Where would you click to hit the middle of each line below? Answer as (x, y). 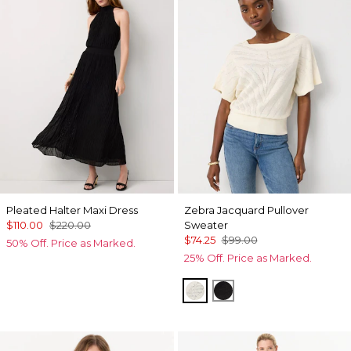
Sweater (206, 225)
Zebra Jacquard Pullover (246, 210)
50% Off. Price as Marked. (71, 243)
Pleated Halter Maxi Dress (72, 210)
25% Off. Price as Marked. (248, 258)
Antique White (241, 290)
